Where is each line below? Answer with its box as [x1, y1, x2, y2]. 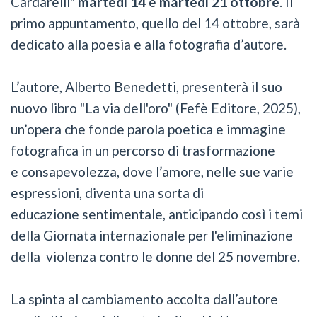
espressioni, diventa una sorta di [11, 184, 204, 201]
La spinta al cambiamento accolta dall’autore [11, 290, 278, 307]
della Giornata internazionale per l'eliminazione [11, 226, 293, 243]
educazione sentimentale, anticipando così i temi [11, 205, 303, 222]
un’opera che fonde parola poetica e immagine [11, 120, 286, 137]
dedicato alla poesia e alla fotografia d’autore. [11, 35, 287, 52]
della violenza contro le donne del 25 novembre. [11, 248, 300, 265]
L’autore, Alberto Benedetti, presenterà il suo [11, 78, 282, 95]
